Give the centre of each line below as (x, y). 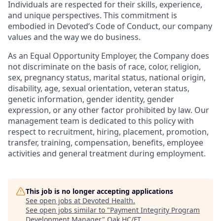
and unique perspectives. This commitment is (92, 15)
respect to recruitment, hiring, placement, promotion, (108, 132)
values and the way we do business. (74, 37)
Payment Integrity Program (155, 210)
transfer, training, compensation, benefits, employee (106, 143)
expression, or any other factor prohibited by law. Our (109, 110)
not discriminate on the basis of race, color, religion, (104, 67)
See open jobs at (54, 201)
